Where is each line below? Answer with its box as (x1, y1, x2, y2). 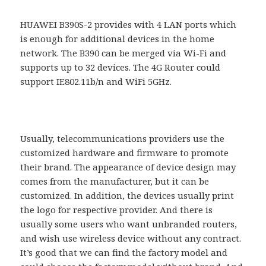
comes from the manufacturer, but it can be (20, 175, 210, 188)
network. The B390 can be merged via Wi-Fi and (20, 47, 227, 59)
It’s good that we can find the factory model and (20, 246, 228, 259)
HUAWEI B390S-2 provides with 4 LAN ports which (20, 18, 237, 31)
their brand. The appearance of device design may (20, 161, 236, 173)
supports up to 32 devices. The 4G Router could (20, 61, 221, 74)
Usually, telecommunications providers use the (20, 132, 225, 145)
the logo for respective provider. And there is (20, 204, 213, 216)
